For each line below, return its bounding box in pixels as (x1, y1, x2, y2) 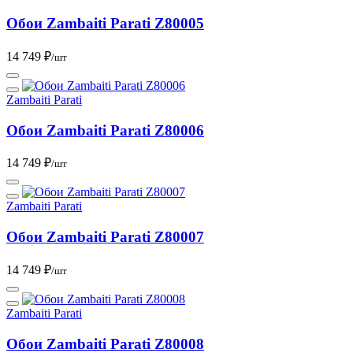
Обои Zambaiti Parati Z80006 (6, 121, 204, 139)
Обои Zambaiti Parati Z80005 (6, 15, 204, 32)
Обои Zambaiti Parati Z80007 (6, 229, 204, 246)
